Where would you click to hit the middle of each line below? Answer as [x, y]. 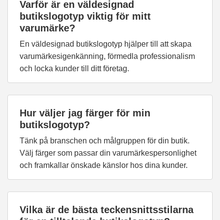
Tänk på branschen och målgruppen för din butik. [105, 141]
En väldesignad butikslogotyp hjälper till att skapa [106, 44]
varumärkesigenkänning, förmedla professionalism [107, 56]
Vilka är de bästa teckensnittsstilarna [107, 210]
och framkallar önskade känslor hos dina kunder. [104, 165]
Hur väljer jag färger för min [85, 113]
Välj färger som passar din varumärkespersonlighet [108, 153]
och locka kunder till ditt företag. [74, 69]
